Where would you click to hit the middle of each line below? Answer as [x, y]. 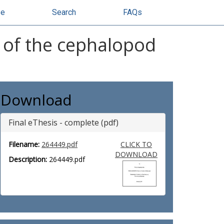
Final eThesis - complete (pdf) [63, 122]
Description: [28, 159]
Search [64, 12]
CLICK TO [136, 144]
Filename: [24, 144]
